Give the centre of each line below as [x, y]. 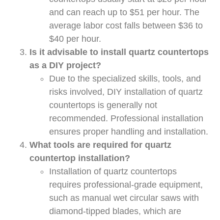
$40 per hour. [75, 39]
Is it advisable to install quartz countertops [119, 52]
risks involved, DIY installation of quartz [126, 92]
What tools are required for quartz [100, 145]
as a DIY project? [65, 66]
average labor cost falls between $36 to [126, 26]
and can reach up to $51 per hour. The [124, 13]
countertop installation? [80, 158]
